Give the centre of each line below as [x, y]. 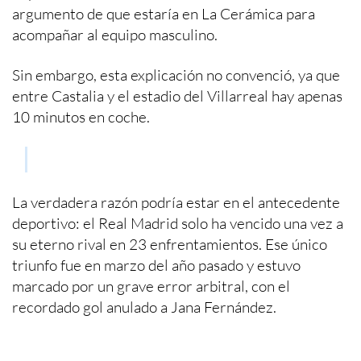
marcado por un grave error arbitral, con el [151, 286]
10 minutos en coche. [81, 116]
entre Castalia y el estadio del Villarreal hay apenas [177, 95]
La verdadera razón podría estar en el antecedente [176, 202]
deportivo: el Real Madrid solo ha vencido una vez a [178, 223]
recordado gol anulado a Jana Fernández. [144, 307]
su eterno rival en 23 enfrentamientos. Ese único [170, 244]
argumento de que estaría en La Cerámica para [164, 13]
